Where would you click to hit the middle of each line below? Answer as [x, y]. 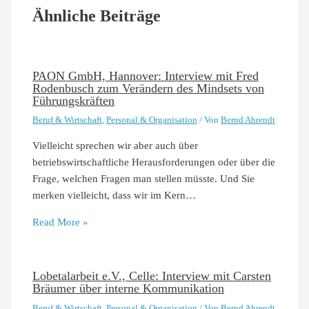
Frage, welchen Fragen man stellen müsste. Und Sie [144, 179]
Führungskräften [74, 101]
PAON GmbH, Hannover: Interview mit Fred [146, 76]
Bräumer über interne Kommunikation [129, 289]
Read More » [61, 222]
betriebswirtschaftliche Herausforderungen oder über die [154, 162]
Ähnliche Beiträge [97, 16]
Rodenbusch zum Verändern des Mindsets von [149, 89]
